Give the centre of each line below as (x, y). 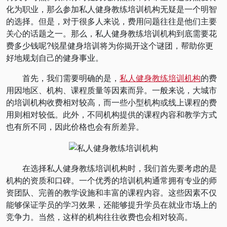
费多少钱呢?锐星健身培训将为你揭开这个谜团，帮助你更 (110, 45)
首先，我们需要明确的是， (63, 78)
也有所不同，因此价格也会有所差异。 (75, 126)
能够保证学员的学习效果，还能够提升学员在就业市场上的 (111, 204)
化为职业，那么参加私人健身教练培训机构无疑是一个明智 (111, 9)
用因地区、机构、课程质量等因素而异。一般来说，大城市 (111, 90)
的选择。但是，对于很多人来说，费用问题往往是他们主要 (111, 21)
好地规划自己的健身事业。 (55, 58)
